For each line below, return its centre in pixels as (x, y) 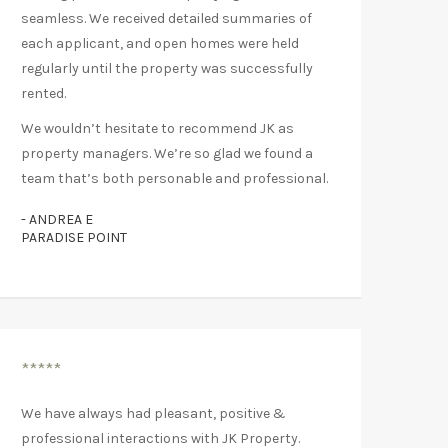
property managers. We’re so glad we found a (167, 153)
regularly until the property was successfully (167, 68)
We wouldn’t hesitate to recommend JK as (157, 128)
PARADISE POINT (74, 237)
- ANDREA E (57, 219)
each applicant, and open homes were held (160, 43)
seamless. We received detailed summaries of (166, 18)
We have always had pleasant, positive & (153, 413)
